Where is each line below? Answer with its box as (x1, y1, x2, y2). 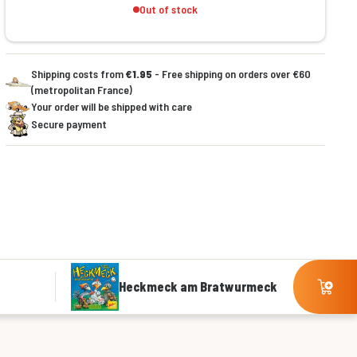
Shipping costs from (30, 67, 126, 80)
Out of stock (139, 2, 198, 16)
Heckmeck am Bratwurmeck (119, 279, 277, 295)
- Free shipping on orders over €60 (151, 67, 311, 80)
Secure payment (30, 117, 107, 131)
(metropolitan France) (30, 83, 132, 96)
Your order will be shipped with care (30, 100, 192, 113)
